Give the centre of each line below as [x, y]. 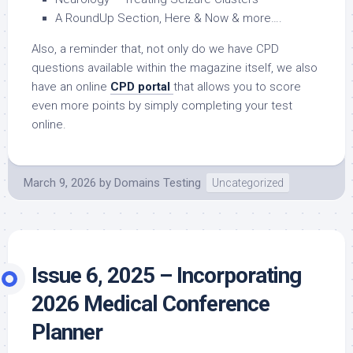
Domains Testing [158, 183]
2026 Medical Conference [150, 304]
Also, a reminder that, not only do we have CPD [155, 49]
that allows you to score [237, 87]
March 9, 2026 [60, 183]
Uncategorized [248, 183]
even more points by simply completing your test [162, 106]
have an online [71, 87]
